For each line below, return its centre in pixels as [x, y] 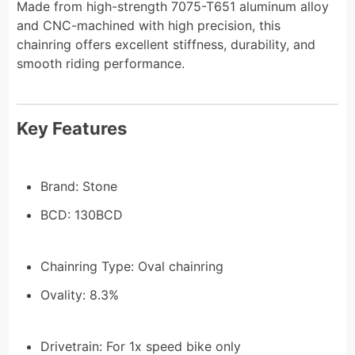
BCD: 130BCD [82, 214]
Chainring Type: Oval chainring [132, 266]
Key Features [72, 128]
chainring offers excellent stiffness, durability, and [166, 44]
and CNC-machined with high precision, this [149, 25]
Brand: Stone [79, 186]
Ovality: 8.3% [80, 294]
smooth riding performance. [101, 63]
